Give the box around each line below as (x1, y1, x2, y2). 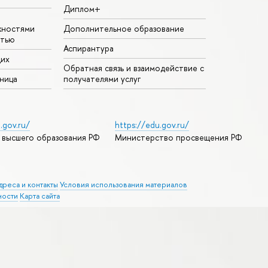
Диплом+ (63, 3, 100, 15)
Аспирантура (63, 42, 114, 54)
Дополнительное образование (63, 23, 184, 35)
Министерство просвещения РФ (114, 132, 242, 144)
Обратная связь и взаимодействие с (63, 62, 204, 74)
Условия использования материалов (60, 179, 187, 190)
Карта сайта (20, 191, 60, 201)
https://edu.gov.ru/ (114, 119, 189, 131)
